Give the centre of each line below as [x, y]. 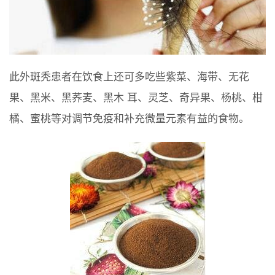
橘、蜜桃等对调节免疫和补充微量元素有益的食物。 [129, 119]
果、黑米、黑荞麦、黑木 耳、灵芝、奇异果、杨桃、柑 [136, 98]
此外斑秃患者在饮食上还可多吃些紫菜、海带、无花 [129, 77]
